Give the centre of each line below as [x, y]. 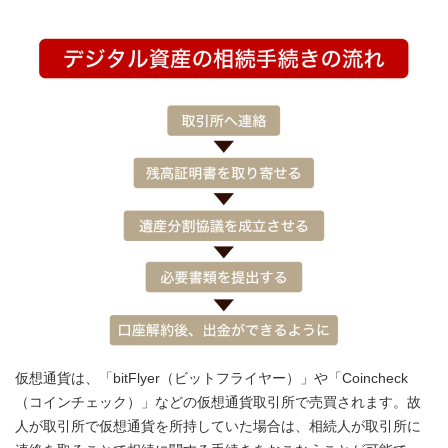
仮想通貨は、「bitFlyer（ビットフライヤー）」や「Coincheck [211, 377]
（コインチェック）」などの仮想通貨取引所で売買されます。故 [218, 401]
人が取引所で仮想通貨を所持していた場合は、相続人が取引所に [218, 425]
